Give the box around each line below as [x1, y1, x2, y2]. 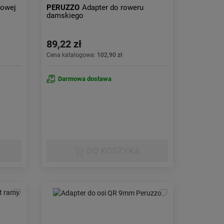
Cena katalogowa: [46, 51, 97, 58]
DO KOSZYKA [84, 145, 140, 156]
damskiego [46, 11, 84, 20]
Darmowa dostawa [58, 75, 112, 82]
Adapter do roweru [82, 3, 144, 12]
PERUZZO [46, 3, 80, 12]
